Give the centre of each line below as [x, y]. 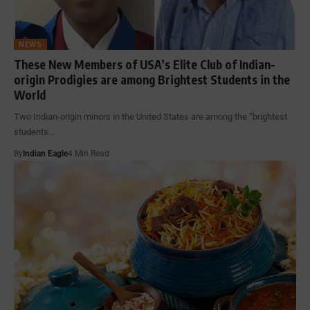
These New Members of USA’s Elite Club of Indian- [145, 64]
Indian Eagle [45, 153]
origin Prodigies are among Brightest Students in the [152, 79]
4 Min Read [89, 153]
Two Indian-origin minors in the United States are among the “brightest [151, 116]
